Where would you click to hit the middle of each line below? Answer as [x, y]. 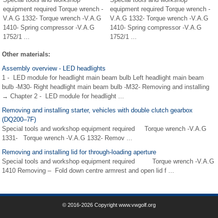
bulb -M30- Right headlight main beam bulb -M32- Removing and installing [106, 87]
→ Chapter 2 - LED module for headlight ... [63, 96]
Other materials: [26, 54]
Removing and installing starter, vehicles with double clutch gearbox [97, 110]
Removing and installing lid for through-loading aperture [79, 152]
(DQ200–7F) [19, 119]
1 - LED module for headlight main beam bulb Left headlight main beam [103, 77]
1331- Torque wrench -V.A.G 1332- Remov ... [67, 138]
